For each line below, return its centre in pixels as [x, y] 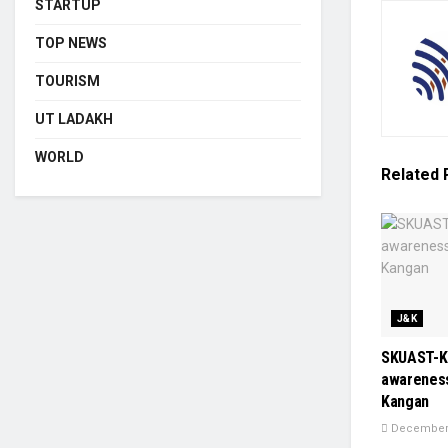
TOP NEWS [71, 43]
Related [410, 174]
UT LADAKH [74, 119]
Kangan [405, 402]
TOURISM [67, 81]
